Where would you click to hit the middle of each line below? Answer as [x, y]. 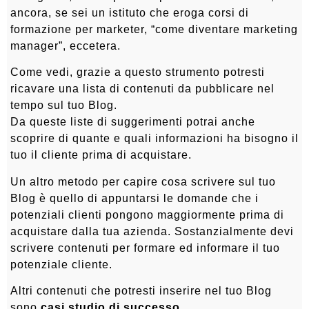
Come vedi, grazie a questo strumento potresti [138, 72]
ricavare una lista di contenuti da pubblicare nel [142, 89]
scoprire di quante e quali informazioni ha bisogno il [154, 139]
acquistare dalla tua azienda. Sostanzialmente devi [152, 231]
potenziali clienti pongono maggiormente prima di [147, 215]
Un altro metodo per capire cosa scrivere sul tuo [143, 181]
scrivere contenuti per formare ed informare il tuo [145, 248]
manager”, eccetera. [66, 46]
